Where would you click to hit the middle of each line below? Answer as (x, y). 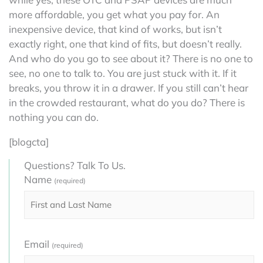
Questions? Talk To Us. (75, 165)
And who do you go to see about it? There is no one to (131, 58)
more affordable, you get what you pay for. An (114, 14)
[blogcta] (29, 141)
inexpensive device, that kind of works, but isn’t (115, 29)
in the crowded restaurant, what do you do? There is (127, 102)
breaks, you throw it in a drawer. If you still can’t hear (129, 87)
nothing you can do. (54, 117)
